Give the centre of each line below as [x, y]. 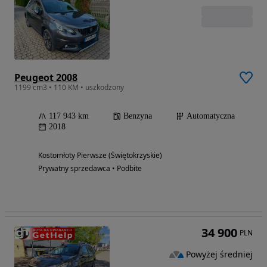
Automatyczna [211, 116]
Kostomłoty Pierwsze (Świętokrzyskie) [100, 155]
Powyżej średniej [219, 254]
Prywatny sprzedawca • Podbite [90, 168]
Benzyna [138, 116]
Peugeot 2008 [46, 77]
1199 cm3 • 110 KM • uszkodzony [69, 87]
